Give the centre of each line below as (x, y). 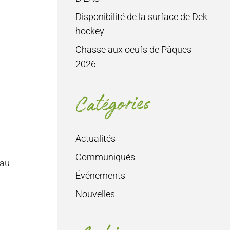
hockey (90, 31)
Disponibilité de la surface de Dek (141, 17)
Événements (100, 176)
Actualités (95, 139)
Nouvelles (95, 194)
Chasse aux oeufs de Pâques (133, 50)
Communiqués (105, 157)
